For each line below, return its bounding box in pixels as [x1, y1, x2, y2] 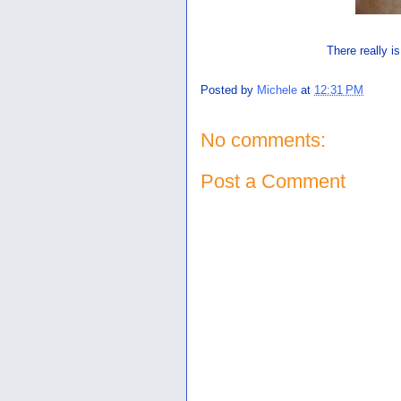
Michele [257, 83, 297, 98]
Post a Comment [200, 169, 346, 192]
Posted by [200, 83, 257, 98]
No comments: [200, 129, 326, 151]
